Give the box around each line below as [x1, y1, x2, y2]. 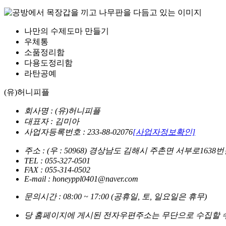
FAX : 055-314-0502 [24, 165, 90, 174]
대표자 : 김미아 [24, 117, 79, 126]
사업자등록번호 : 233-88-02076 [24, 127, 133, 136]
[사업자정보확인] [133, 127, 195, 136]
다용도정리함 [24, 58, 73, 67]
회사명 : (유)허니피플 [24, 106, 100, 115]
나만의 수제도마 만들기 [24, 26, 109, 35]
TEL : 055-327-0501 [24, 156, 90, 165]
